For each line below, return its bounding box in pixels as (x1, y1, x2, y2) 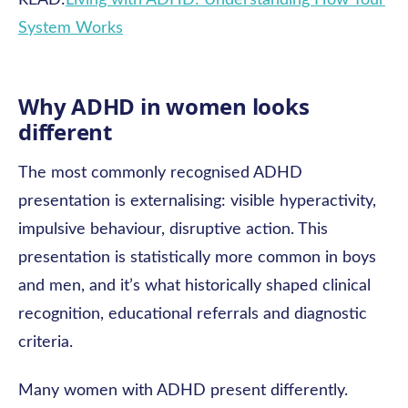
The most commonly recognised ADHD (18, 165, 302, 181)
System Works (18, 20, 123, 36)
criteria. (18, 334, 73, 351)
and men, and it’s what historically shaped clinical (18, 278, 371, 294)
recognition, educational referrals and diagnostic (18, 306, 367, 322)
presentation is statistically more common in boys (18, 250, 376, 266)
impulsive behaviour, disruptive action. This (18, 221, 328, 238)
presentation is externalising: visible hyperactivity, (18, 193, 376, 209)
